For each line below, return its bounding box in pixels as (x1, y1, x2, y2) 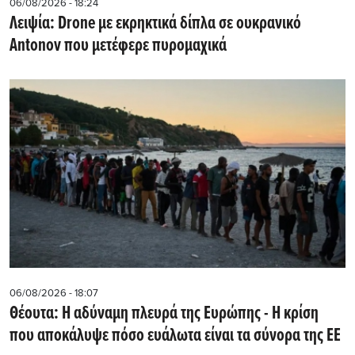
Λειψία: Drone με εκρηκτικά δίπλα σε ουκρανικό (10, 12, 301, 36)
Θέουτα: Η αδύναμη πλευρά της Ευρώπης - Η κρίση (10, 302, 319, 326)
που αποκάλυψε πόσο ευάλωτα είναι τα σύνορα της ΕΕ (10, 324, 341, 349)
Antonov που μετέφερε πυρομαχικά (10, 34, 227, 59)
